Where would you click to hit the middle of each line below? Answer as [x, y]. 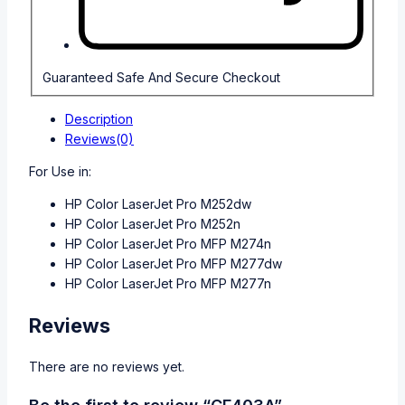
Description [99, 119]
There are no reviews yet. [107, 366]
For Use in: [60, 172]
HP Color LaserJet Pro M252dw [158, 204]
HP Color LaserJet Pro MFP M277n [168, 284]
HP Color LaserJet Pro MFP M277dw [174, 264]
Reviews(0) [99, 139]
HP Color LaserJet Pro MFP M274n [168, 244]
